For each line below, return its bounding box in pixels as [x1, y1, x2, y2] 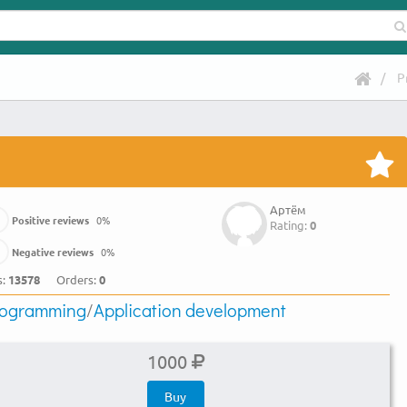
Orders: [56, 272, 99, 287]
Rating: [270, 217, 310, 233]
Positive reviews [12, 213, 89, 227]
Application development [94, 298, 286, 322]
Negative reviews [12, 244, 94, 259]
